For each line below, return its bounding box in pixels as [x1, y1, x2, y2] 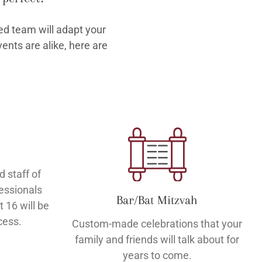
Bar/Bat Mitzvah [116, 192, 198, 207]
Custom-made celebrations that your [72, 217, 243, 230]
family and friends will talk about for [75, 233, 240, 246]
